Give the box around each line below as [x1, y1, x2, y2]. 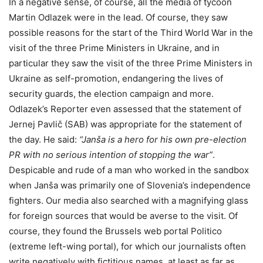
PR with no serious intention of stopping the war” [9, 149, 213, 160]
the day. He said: [9, 134, 79, 145]
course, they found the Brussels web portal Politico [9, 225, 222, 237]
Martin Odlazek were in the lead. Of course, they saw [9, 12, 228, 23]
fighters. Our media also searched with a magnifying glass [9, 195, 248, 206]
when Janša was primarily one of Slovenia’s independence [9, 180, 251, 191]
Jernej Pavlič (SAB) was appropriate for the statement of [9, 119, 242, 130]
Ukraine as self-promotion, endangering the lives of [9, 73, 223, 84]
